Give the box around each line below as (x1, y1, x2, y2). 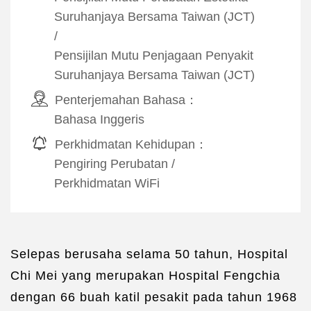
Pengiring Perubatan (54, 156, 168, 171)
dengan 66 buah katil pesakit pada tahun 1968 (10, 289, 297, 304)
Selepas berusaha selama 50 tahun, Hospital (10, 246, 288, 261)
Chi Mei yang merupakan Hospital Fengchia (10, 268, 280, 283)
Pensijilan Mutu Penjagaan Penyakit (54, 48, 253, 62)
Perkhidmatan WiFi (54, 176, 160, 190)
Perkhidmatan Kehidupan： (55, 137, 208, 151)
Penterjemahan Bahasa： (55, 92, 198, 107)
